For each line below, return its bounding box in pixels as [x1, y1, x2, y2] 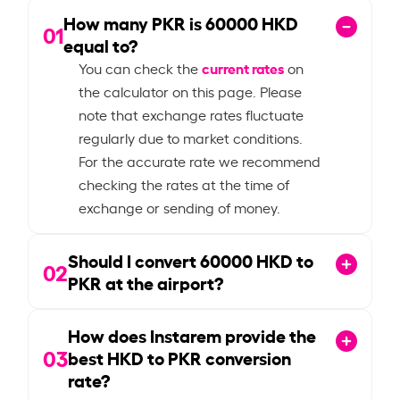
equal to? [63, 31, 138, 57]
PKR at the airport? [68, 269, 224, 295]
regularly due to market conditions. [79, 127, 304, 147]
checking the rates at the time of [79, 173, 290, 194]
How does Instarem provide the [68, 321, 317, 347]
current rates [202, 56, 285, 78]
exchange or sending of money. [79, 196, 281, 217]
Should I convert [68, 246, 201, 272]
